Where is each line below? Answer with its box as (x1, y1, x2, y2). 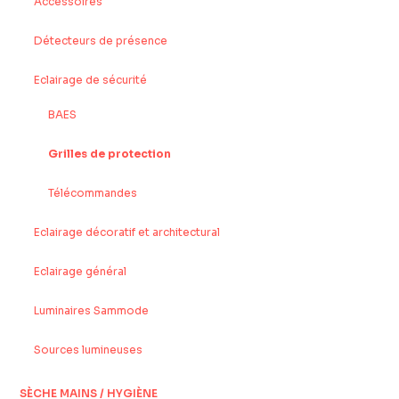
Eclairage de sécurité (34, 73, 148, 87)
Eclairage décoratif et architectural (34, 225, 221, 240)
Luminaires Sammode (34, 304, 150, 318)
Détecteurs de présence (34, 34, 168, 48)
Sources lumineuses (34, 343, 143, 357)
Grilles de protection (48, 147, 172, 161)
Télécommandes (48, 186, 138, 200)
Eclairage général (34, 265, 127, 279)
